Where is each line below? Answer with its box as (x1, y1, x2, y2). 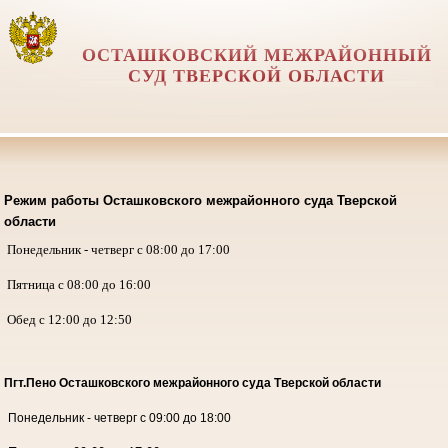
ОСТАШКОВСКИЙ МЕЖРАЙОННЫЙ (81, 45, 432, 65)
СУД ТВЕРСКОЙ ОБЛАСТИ (128, 66, 386, 86)
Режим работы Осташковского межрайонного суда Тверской (3, 192, 397, 208)
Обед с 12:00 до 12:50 (3, 311, 132, 327)
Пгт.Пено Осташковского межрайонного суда (3, 375, 274, 390)
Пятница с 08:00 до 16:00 (3, 276, 151, 292)
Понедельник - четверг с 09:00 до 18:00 (7, 410, 231, 425)
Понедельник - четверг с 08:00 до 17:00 (3, 241, 230, 257)
